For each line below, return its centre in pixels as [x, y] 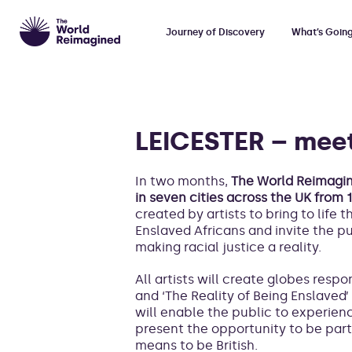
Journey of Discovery [215, 32]
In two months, [183, 181]
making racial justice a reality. [228, 247]
